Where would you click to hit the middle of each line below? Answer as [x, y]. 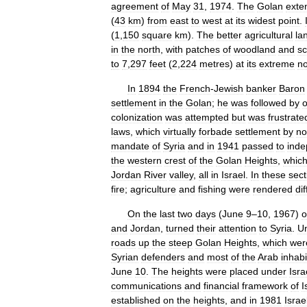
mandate [130, 146]
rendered [273, 189]
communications [146, 286]
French [195, 88]
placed [244, 271]
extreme [277, 64]
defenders [163, 257]
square [157, 35]
